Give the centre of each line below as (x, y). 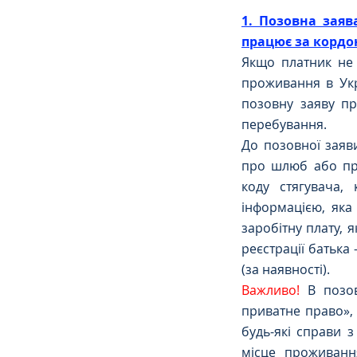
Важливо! (275, 290)
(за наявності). (286, 269)
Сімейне (228, 43)
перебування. (286, 124)
